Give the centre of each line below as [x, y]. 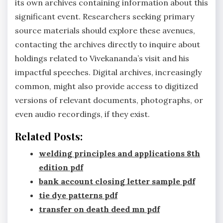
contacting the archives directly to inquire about [108, 44]
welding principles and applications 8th [119, 153]
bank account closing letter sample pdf [117, 181]
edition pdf [61, 167]
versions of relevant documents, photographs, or [109, 100]
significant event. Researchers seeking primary [105, 16]
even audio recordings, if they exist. [82, 114]
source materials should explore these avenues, [105, 30]
